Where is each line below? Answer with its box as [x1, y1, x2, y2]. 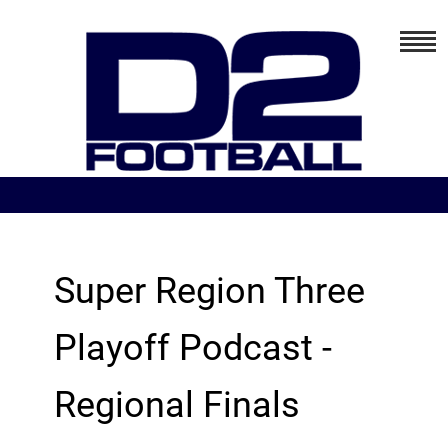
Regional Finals [53, 384, 300, 426]
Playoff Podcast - [53, 327, 332, 369]
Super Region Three [53, 270, 365, 312]
